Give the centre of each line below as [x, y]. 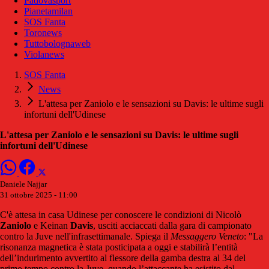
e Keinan [51, 226]
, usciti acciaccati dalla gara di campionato [172, 226]
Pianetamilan [48, 11]
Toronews [43, 33]
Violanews [44, 55]
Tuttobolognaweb [57, 44]
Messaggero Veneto [207, 237]
